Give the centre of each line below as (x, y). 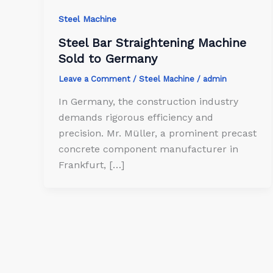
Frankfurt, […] (91, 165)
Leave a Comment (94, 79)
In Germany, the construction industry (148, 102)
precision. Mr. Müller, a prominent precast (158, 133)
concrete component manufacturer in (148, 149)
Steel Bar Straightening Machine (152, 42)
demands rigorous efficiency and (136, 118)
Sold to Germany (108, 58)
